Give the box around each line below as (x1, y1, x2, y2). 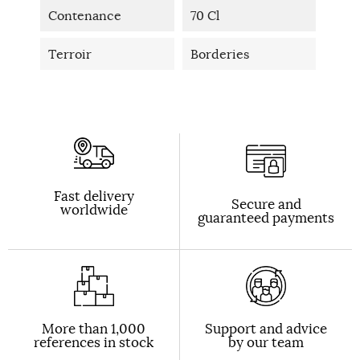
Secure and (231, 194, 301, 213)
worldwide (59, 200, 128, 219)
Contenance (48, 6, 121, 23)
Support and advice (205, 319, 327, 337)
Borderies (190, 45, 249, 62)
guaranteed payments (198, 208, 334, 227)
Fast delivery (53, 186, 134, 205)
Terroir (48, 45, 92, 62)
